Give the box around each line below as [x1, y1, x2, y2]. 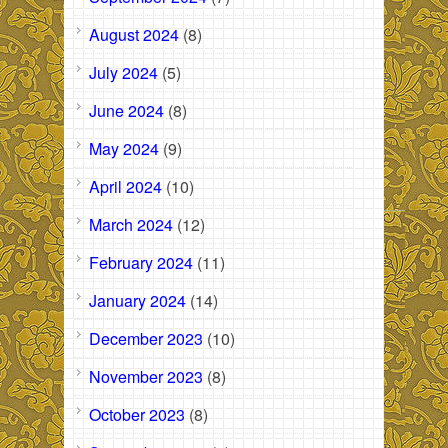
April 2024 [89, 175, 162, 199]
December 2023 [89, 327, 203, 351]
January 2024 [89, 289, 186, 313]
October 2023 [89, 403, 185, 427]
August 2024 [89, 23, 179, 47]
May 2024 [89, 137, 159, 161]
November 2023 [89, 365, 203, 389]
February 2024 [89, 251, 193, 275]
